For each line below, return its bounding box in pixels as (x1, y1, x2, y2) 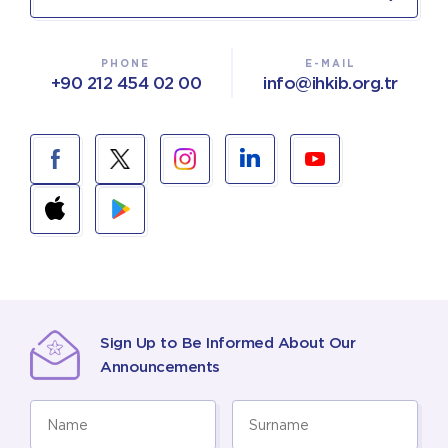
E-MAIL (304, 57, 356, 69)
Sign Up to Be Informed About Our (100, 334, 355, 352)
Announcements (100, 358, 220, 376)
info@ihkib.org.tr (263, 73, 398, 93)
